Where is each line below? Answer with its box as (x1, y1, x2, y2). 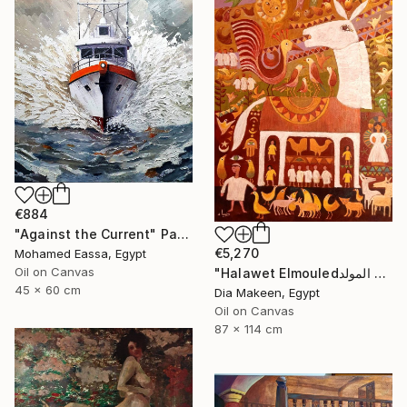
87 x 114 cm (214, 322, 283, 337)
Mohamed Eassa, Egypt (15, 245, 146, 261)
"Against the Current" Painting (176, 225, 189, 242)
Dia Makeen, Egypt (214, 285, 320, 301)
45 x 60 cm (15, 282, 81, 297)
